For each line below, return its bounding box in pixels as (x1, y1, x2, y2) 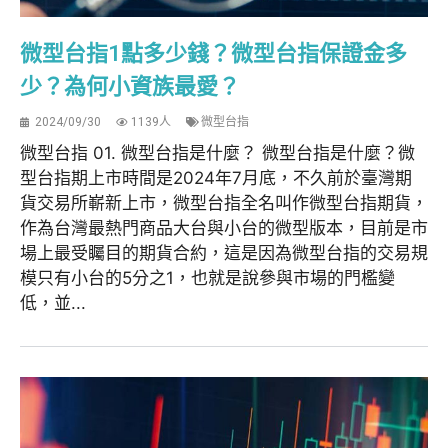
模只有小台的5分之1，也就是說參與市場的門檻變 (20, 268, 395, 289)
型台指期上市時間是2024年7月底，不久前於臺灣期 (20, 168, 412, 189)
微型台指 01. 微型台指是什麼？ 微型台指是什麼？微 (20, 143, 415, 164)
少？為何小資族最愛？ (20, 74, 240, 100)
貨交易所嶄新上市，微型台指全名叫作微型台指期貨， (20, 193, 428, 214)
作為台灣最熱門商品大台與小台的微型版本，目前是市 (20, 218, 428, 239)
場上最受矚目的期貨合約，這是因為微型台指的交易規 (20, 243, 428, 264)
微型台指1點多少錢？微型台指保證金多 (20, 41, 407, 67)
